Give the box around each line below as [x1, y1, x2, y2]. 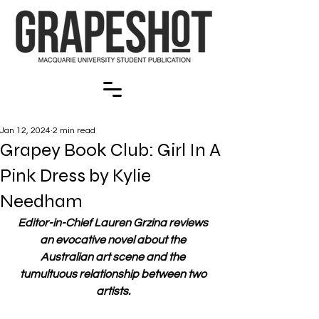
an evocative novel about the [40, 234, 188, 246]
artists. [95, 286, 132, 297]
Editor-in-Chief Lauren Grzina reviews [18, 217, 210, 229]
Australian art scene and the [41, 251, 187, 263]
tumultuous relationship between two [19, 268, 209, 280]
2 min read [53, 126, 95, 135]
